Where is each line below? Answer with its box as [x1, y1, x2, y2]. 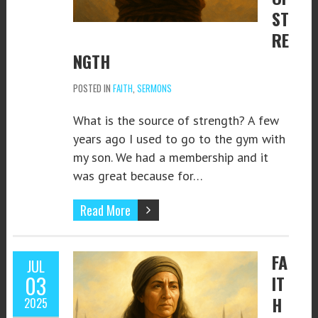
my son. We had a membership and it [72, 148, 268, 165]
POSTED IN [72, 80, 113, 95]
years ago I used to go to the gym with [72, 130, 285, 147]
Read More [79, 200, 131, 219]
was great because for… [72, 167, 203, 184]
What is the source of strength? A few [72, 111, 279, 128]
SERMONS [136, 80, 172, 95]
